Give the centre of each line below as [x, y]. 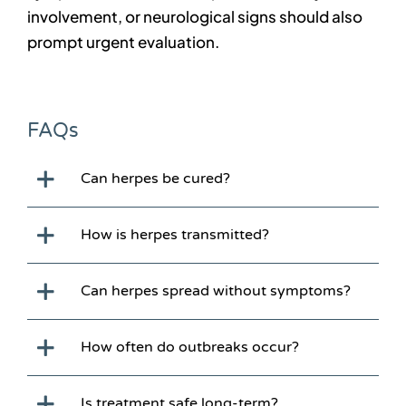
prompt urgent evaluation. [123, 42]
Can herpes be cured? [155, 178]
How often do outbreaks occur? [189, 347]
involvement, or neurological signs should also [194, 17]
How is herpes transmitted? [174, 234]
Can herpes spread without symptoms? [215, 290]
